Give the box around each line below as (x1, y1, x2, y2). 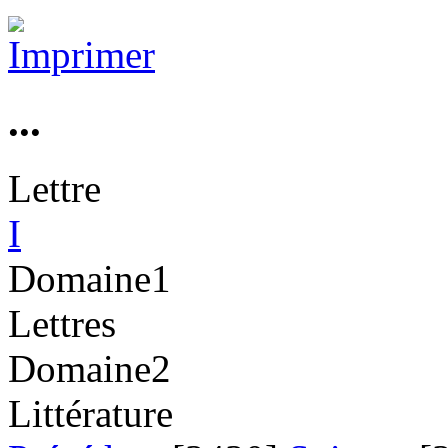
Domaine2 (8, 346, 171, 390)
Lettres (8, 301, 116, 345)
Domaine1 (8, 256, 171, 300)
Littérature (8, 391, 173, 435)
